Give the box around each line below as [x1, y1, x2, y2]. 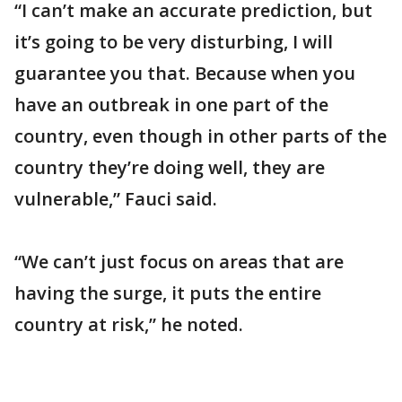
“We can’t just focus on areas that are [14, 249, 344, 274]
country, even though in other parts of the [14, 124, 387, 148]
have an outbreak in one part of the [14, 92, 328, 117]
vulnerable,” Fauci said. [14, 187, 217, 211]
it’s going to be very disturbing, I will [14, 30, 333, 54]
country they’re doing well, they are [14, 155, 325, 179]
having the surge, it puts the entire [14, 281, 321, 305]
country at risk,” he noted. [14, 312, 243, 336]
